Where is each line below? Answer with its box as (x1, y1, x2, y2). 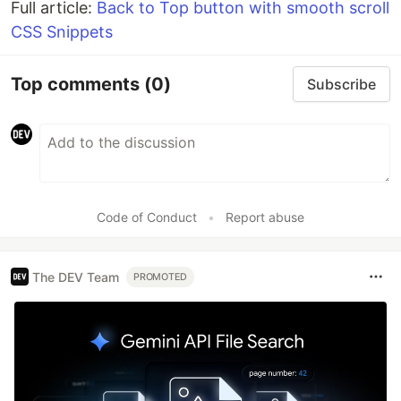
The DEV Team (32, 269, 119, 285)
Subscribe (307, 75, 376, 94)
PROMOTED (133, 270, 188, 283)
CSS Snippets (11, 22, 113, 42)
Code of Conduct (97, 209, 197, 226)
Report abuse (226, 209, 304, 226)
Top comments (11, 73, 144, 95)
